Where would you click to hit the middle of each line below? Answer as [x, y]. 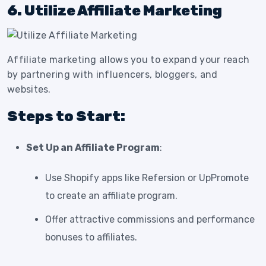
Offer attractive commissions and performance [150, 219]
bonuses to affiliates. [91, 237]
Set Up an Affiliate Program [93, 147]
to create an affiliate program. [111, 195]
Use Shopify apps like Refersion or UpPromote [147, 178]
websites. [29, 89]
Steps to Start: [66, 116]
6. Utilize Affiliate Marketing [115, 11]
